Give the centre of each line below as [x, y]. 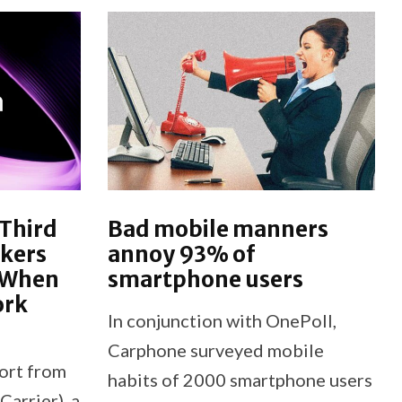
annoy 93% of [181, 254]
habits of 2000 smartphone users [240, 379]
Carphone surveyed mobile [215, 350]
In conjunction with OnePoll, [222, 320]
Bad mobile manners [218, 229]
